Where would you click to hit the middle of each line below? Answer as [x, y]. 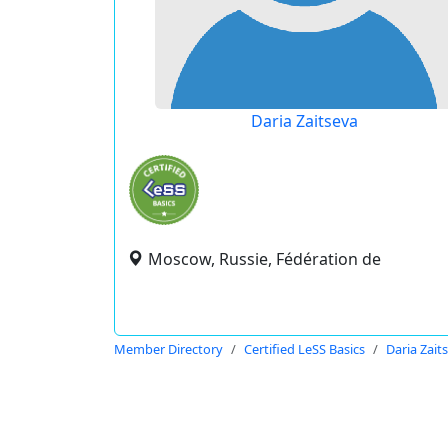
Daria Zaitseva [304, 121]
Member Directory [168, 349]
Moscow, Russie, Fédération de [264, 259]
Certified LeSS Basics [304, 349]
